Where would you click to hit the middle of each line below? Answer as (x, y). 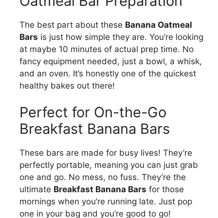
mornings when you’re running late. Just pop (106, 202)
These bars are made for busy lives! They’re (106, 153)
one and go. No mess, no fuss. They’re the (103, 177)
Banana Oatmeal (159, 25)
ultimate (36, 190)
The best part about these (72, 25)
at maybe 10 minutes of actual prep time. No (107, 49)
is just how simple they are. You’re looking (121, 37)
